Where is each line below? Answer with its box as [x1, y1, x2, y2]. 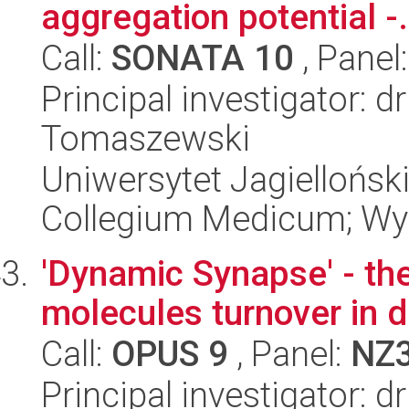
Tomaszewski [41, 118, 250, 159]
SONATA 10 [111, 37, 294, 79]
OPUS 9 [111, 333, 228, 374]
